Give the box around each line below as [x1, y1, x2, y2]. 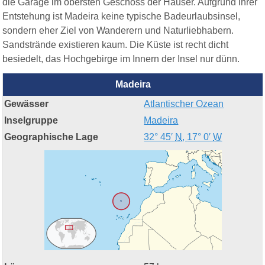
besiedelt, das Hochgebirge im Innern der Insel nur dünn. [2, 54, 240, 64]
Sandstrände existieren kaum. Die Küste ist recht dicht [2, 40, 229, 50]
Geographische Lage [4, 132, 99, 143]
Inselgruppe [4, 115, 59, 126]
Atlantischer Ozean [144, 99, 224, 109]
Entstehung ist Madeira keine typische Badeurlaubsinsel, [2, 11, 241, 22]
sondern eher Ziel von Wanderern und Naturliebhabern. [2, 25, 234, 36]
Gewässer [4, 99, 49, 109]
